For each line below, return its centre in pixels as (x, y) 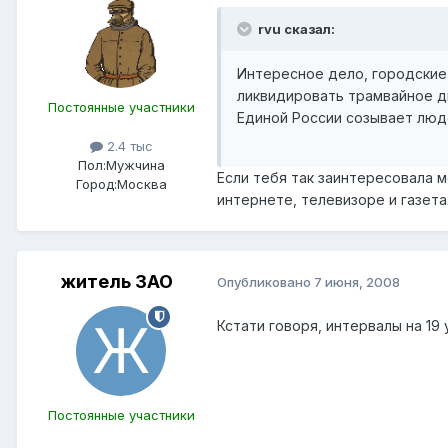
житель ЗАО (117, 281)
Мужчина (135, 164)
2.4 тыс (127, 145)
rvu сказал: (295, 28)
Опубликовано (265, 282)
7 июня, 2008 (357, 282)
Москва (141, 183)
